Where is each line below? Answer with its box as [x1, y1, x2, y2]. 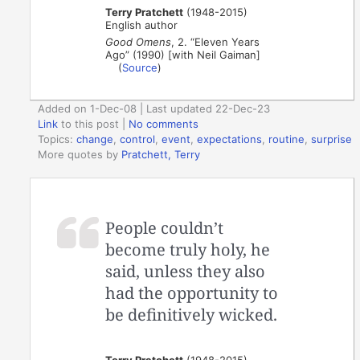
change [76, 133, 114, 145]
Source [122, 61, 158, 75]
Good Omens [105, 35, 172, 49]
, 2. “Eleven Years [171, 35, 260, 49]
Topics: [38, 133, 77, 145]
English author [105, 18, 178, 32]
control [120, 133, 156, 145]
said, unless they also [105, 260, 266, 282]
